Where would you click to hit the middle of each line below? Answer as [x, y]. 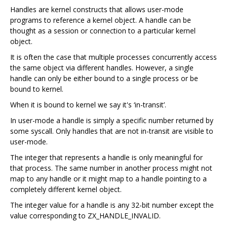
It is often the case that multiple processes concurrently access [113, 57]
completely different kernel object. [66, 189]
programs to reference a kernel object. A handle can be [101, 20]
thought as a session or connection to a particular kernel [103, 30]
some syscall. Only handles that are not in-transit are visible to [112, 131]
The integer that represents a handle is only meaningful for [106, 157]
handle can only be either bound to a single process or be [104, 78]
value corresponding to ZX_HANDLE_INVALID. [85, 215]
